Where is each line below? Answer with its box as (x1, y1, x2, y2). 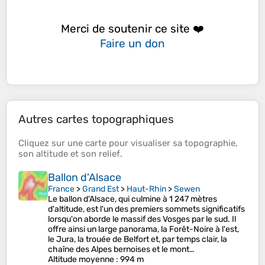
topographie (185, 138, 235, 149)
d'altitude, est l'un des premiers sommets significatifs (48, 204, 245, 215)
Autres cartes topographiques (18, 112, 174, 127)
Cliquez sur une (18, 138, 85, 149)
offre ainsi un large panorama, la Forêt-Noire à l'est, (48, 224, 239, 235)
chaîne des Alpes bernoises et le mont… (48, 244, 195, 255)
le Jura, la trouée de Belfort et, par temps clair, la (48, 234, 227, 245)
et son (68, 148, 99, 160)
